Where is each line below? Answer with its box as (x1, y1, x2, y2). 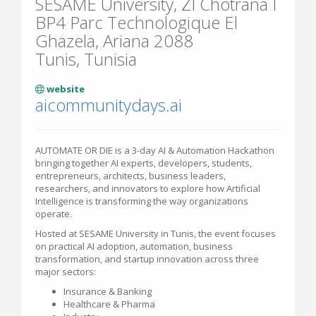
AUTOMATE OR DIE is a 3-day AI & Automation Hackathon (35, 144, 274, 157)
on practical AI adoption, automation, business (35, 240, 233, 253)
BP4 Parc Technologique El (35, 11, 238, 34)
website (44, 83, 85, 95)
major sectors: (35, 265, 96, 278)
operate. (35, 207, 72, 220)
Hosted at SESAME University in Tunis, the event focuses (35, 227, 276, 240)
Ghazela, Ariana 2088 (35, 29, 193, 52)
